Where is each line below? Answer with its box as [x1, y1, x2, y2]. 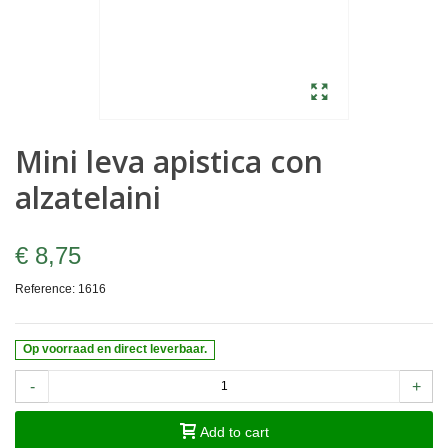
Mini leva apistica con [15, 140, 323, 182]
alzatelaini [15, 176, 161, 218]
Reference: [15, 281, 75, 296]
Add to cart [199, 423, 269, 440]
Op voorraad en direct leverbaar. [23, 342, 208, 357]
